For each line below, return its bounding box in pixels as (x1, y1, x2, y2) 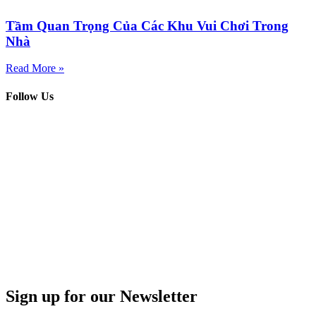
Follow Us (6, 90, 54, 102)
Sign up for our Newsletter (6, 286, 197, 305)
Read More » (6, 62, 64, 75)
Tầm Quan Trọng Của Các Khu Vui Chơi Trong (6, 18, 288, 33)
